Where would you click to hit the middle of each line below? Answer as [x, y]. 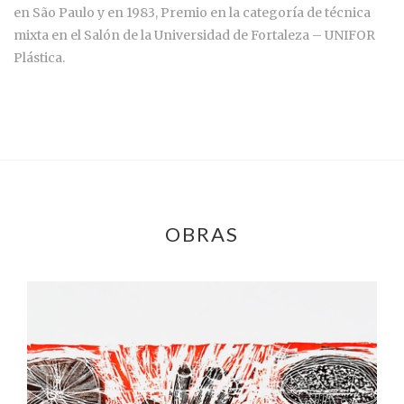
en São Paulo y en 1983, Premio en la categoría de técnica [192, 13]
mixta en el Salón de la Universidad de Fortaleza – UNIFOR [194, 36]
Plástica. [39, 58]
